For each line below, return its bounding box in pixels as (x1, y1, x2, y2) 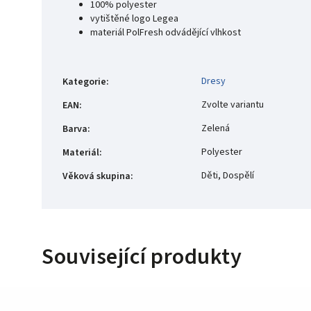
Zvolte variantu (201, 97, 264, 112)
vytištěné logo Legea (90, 11, 180, 26)
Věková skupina (62, 169, 131, 183)
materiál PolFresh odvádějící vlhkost (90, 25, 241, 40)
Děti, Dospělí (201, 168, 254, 183)
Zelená (201, 121, 230, 135)
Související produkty (42, 240, 242, 273)
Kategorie (62, 74, 106, 89)
